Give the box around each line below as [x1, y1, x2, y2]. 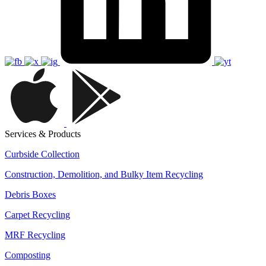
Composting [5, 249, 50, 260]
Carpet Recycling [5, 209, 70, 220]
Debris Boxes [5, 189, 56, 199]
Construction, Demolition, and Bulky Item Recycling [5, 169, 203, 179]
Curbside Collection [5, 148, 80, 159]
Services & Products [5, 128, 81, 139]
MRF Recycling [5, 229, 65, 240]
